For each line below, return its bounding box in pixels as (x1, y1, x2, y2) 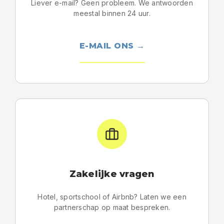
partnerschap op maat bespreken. (53, 203, 170, 211)
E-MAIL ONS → (79, 41, 145, 50)
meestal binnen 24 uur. (73, 9, 150, 17)
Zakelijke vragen (69, 168, 155, 179)
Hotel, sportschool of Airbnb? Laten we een (37, 192, 186, 201)
